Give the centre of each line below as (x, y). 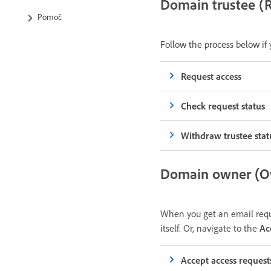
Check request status (223, 106)
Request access (211, 76)
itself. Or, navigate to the (210, 228)
